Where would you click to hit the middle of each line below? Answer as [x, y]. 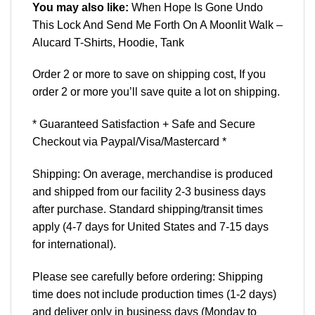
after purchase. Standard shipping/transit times [148, 209]
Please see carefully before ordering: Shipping [148, 276]
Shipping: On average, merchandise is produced [153, 174]
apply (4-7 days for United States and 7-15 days [150, 226]
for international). [74, 244]
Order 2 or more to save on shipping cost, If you [149, 75]
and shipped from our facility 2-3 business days [149, 191]
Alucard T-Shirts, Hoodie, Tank [108, 42]
